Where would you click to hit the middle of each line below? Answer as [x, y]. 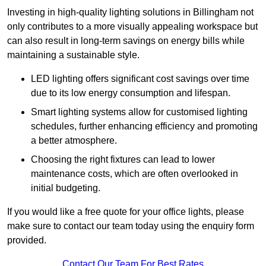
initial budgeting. [66, 188]
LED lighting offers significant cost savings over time [140, 79]
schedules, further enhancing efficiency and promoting [144, 126]
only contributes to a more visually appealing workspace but [132, 27]
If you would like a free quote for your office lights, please [126, 212]
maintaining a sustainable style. [73, 55]
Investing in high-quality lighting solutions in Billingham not [130, 12]
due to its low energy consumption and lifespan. [131, 93]
